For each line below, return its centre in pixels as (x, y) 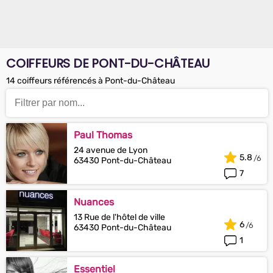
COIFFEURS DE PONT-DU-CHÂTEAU (108, 63)
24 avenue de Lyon (111, 150)
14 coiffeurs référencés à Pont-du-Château (90, 81)
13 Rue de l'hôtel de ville (119, 217)
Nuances (94, 202)
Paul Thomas (103, 135)
